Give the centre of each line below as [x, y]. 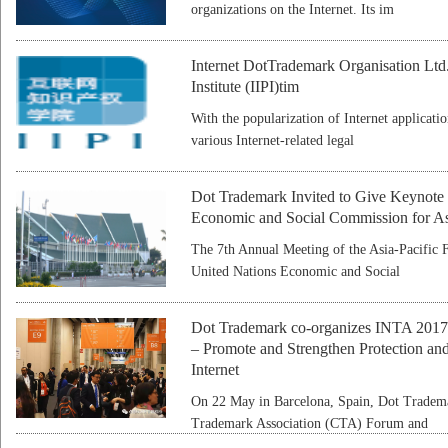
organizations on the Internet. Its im [292, 9]
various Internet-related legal [272, 140]
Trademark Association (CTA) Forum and [309, 423]
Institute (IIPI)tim [245, 86]
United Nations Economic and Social [295, 271]
